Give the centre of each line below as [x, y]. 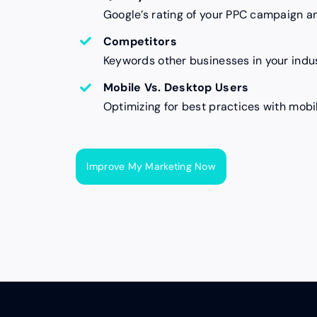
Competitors [140, 41]
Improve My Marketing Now [151, 166]
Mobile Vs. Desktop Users [176, 88]
